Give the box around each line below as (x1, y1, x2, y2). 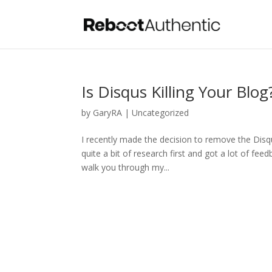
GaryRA (93, 107, 123, 118)
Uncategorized (132, 107, 189, 118)
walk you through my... (81, 161, 170, 173)
